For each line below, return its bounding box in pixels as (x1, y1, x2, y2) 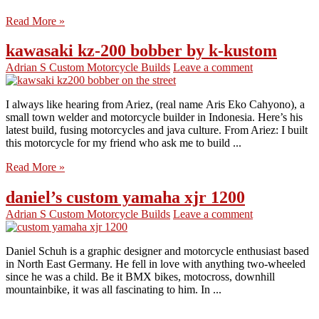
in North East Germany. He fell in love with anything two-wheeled (6, 258, 305, 271)
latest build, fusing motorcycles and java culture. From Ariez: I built (6, 124, 308, 137)
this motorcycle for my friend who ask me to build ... (6, 137, 241, 150)
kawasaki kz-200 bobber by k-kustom (6, 41, 277, 61)
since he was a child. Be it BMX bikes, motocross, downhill (6, 271, 275, 283)
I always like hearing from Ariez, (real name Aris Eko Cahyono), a (6, 98, 305, 111)
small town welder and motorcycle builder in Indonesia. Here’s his (6, 111, 303, 124)
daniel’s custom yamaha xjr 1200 (6, 188, 245, 207)
